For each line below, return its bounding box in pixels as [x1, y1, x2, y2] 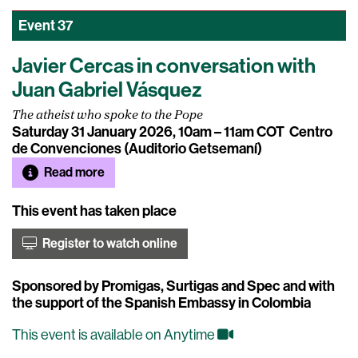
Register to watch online [40, 236, 177, 251]
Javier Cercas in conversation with [12, 54, 316, 78]
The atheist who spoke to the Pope [12, 109, 203, 122]
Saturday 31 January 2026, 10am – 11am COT [12, 123, 284, 141]
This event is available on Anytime [12, 327, 217, 343]
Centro [284, 123, 332, 141]
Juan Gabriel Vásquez [12, 78, 201, 102]
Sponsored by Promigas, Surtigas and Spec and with [12, 277, 335, 295]
